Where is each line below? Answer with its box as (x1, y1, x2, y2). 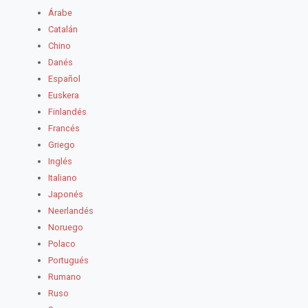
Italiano (48, 173, 77, 184)
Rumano (48, 272, 81, 283)
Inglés (48, 156, 72, 167)
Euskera (48, 90, 79, 101)
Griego (48, 140, 75, 151)
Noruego (48, 222, 83, 233)
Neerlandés (48, 206, 93, 217)
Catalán (48, 24, 78, 35)
